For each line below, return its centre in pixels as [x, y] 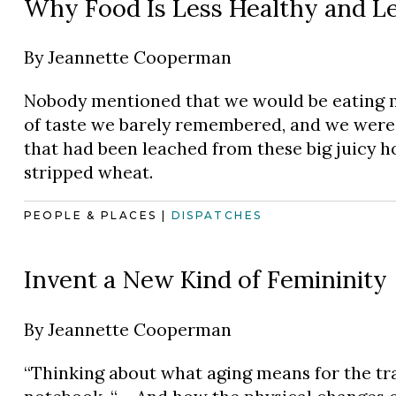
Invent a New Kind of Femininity [205, 280]
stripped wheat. [88, 171]
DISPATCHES [217, 216]
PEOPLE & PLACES [90, 216]
